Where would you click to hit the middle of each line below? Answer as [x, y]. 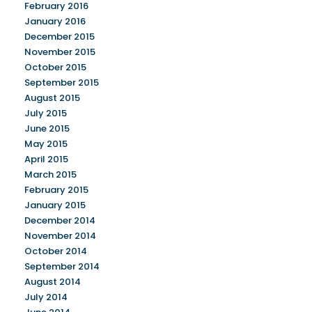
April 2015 [46, 159]
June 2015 [47, 129]
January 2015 [55, 205]
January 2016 [55, 22]
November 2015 [60, 52]
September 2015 [62, 83]
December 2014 [60, 221]
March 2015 [50, 175]
